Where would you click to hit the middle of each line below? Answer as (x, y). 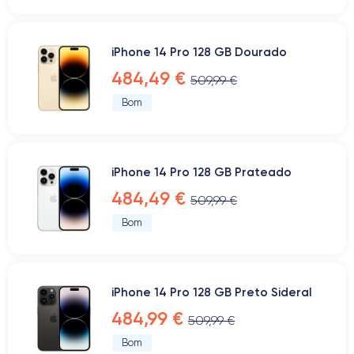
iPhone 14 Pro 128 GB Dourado (199, 52)
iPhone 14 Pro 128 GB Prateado (201, 172)
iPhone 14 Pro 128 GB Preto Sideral (212, 292)
